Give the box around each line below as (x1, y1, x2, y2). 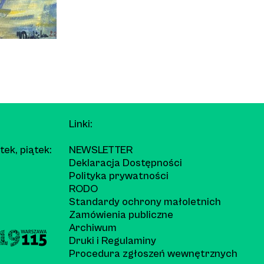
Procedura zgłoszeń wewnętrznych (69, 247, 237, 260)
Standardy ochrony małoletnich (69, 195, 221, 208)
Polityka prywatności (69, 169, 169, 182)
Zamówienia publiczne (69, 208, 173, 221)
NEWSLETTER (69, 143, 133, 156)
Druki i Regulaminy (69, 234, 156, 247)
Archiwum (69, 221, 117, 234)
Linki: (69, 117, 93, 130)
